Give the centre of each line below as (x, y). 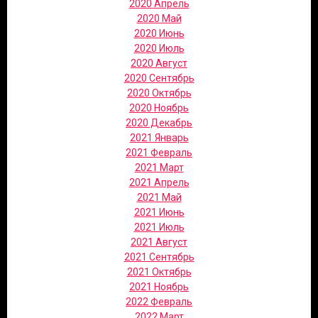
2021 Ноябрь (159, 287)
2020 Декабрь (159, 123)
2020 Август (159, 63)
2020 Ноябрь (159, 108)
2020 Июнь (159, 33)
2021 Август (159, 242)
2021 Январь (159, 138)
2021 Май (159, 197)
